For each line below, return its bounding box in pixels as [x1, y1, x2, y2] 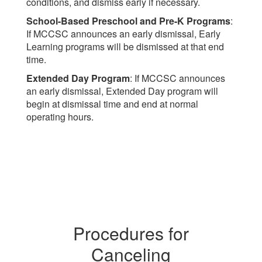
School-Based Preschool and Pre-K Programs [26, 14, 230, 27]
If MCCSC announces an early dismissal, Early [26, 27, 220, 40]
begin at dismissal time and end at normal [26, 97, 198, 111]
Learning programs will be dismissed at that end [26, 40, 224, 53]
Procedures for [73, 220, 189, 246]
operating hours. [26, 110, 94, 123]
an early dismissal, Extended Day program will [26, 84, 218, 98]
